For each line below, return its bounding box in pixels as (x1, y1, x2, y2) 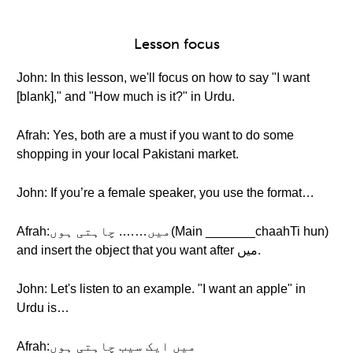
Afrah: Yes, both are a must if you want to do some (17, 128, 294, 142)
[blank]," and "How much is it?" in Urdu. (17, 90, 235, 103)
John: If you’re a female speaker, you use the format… (17, 186, 314, 199)
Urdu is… (17, 301, 69, 314)
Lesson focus (133, 35, 220, 53)
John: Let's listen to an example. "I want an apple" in (17, 282, 306, 295)
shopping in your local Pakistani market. (17, 147, 239, 161)
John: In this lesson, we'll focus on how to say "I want (17, 71, 310, 84)
